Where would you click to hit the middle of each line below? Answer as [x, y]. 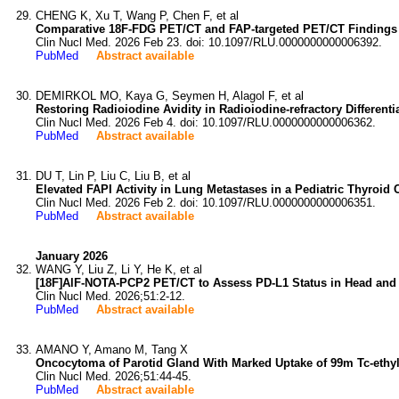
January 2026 [72, 256]
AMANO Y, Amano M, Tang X [112, 350]
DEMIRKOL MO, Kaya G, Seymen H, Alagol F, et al [170, 96]
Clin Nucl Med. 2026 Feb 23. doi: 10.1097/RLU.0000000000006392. [209, 42]
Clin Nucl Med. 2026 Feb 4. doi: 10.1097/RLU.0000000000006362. [206, 122]
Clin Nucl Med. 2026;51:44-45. [114, 376]
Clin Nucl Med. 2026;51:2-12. [110, 296]
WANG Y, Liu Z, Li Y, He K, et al [119, 269]
